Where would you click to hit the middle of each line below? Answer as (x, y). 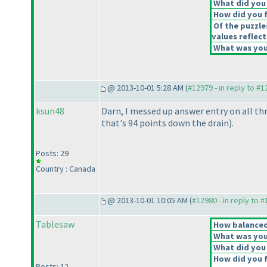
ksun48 (50, 111)
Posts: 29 (52, 153)
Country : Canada (66, 169)
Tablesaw (55, 224)
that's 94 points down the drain (165, 123)
